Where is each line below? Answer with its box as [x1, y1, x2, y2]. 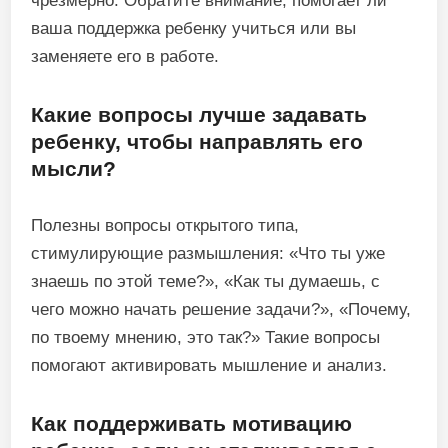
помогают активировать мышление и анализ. [31, 356, 388, 375]
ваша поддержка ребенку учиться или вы [31, 19, 357, 38]
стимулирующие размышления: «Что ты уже [31, 244, 386, 263]
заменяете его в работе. [31, 47, 220, 66]
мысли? [31, 157, 117, 180]
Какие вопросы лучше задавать [31, 103, 368, 126]
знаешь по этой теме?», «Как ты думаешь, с [31, 272, 381, 291]
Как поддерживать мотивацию [31, 412, 353, 435]
